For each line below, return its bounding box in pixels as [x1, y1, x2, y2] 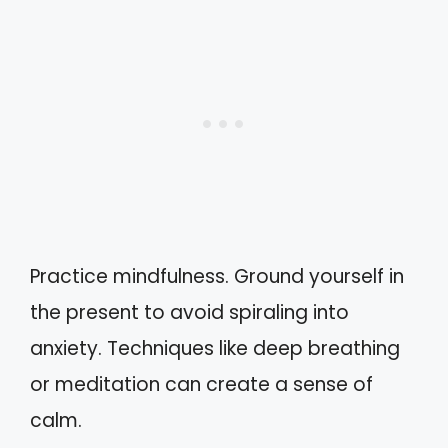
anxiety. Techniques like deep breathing [30, 334, 400, 362]
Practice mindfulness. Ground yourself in [30, 262, 404, 290]
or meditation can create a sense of [30, 370, 373, 398]
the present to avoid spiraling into [30, 298, 349, 326]
